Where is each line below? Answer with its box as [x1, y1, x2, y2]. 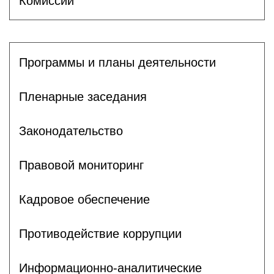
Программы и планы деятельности [19, 55, 216, 69]
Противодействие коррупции [19, 226, 182, 240]
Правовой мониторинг [19, 158, 144, 172]
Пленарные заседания [19, 89, 147, 103]
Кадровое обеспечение [19, 192, 150, 206]
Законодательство [19, 124, 123, 138]
